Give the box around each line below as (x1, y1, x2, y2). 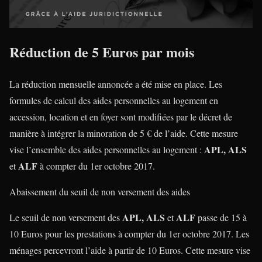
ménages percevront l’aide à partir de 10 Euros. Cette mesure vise (9, 244, 250, 257)
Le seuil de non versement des (9, 211, 122, 224)
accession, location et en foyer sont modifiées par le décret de (9, 111, 232, 123)
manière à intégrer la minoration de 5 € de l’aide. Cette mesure (9, 127, 238, 140)
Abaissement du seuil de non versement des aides (9, 185, 190, 198)
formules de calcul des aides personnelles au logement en (9, 94, 218, 107)
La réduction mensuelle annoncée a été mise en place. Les (9, 78, 222, 91)
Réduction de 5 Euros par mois (9, 42, 194, 63)
